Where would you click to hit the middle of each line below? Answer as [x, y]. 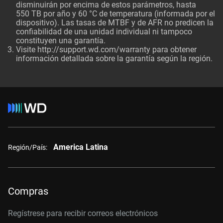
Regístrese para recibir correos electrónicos [83, 213]
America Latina [81, 147]
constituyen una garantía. [61, 41]
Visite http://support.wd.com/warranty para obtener [106, 50]
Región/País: [28, 147]
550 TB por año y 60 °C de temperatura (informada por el [115, 14]
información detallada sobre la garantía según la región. [114, 58]
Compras [28, 191]
